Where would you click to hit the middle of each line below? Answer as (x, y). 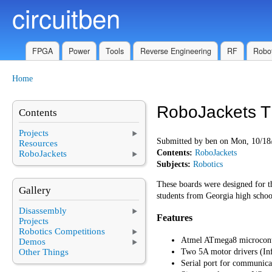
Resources (38, 143)
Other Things (44, 252)
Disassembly (43, 210)
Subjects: (175, 164)
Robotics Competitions (62, 231)
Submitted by (181, 141)
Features (175, 218)
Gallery (35, 191)
